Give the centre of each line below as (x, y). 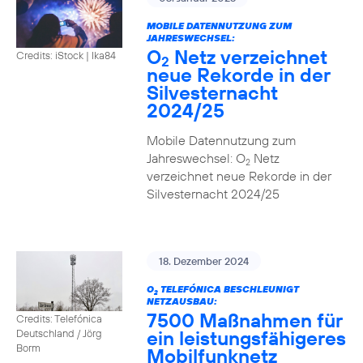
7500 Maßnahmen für (244, 320)
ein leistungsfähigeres (246, 338)
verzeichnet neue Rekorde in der (239, 176)
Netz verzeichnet (248, 57)
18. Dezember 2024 (203, 261)
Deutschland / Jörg (59, 333)
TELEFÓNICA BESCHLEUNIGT (228, 289)
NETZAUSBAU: (181, 301)
